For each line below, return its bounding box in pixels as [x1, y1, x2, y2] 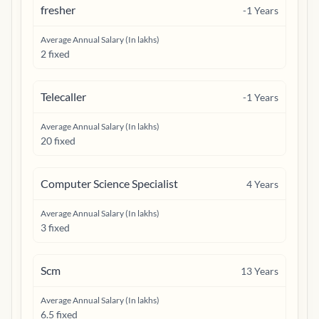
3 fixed [41, 221, 70, 234]
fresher [41, 3, 75, 16]
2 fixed [41, 48, 70, 60]
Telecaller [41, 90, 86, 103]
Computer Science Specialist [41, 177, 178, 190]
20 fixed [41, 135, 75, 147]
